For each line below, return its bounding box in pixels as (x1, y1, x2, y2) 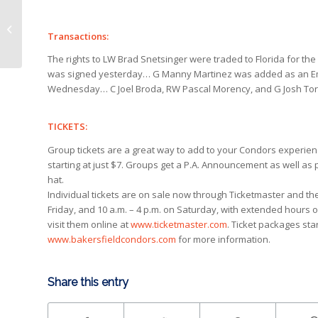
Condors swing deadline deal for (25, 14, 165, 28)
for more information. (176, 232, 270, 246)
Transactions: (48, 30, 109, 43)
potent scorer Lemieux (25, 29, 121, 43)
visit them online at (48, 217, 131, 231)
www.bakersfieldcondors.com (48, 232, 176, 246)
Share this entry (48, 275, 128, 289)
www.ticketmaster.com (131, 217, 227, 231)
